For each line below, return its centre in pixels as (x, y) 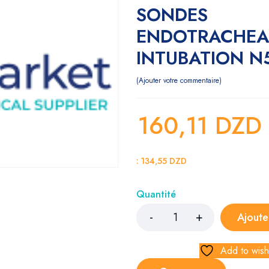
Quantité (156, 194)
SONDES (172, 15)
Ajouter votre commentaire (179, 80)
